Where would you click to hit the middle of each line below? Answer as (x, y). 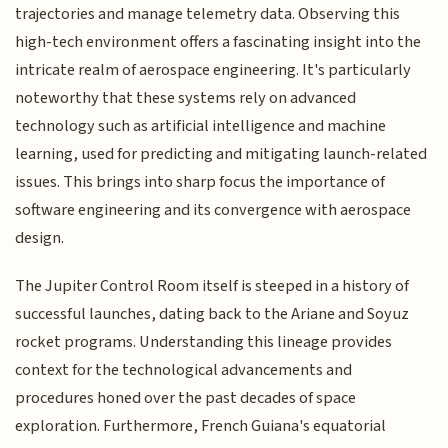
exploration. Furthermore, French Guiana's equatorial (201, 426)
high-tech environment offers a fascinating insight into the (218, 41)
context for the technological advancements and (184, 370)
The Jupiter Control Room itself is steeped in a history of (212, 286)
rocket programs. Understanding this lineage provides (204, 342)
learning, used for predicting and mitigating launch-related (221, 153)
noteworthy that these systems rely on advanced (186, 97)
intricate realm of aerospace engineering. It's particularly (213, 69)
